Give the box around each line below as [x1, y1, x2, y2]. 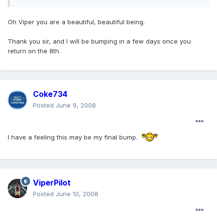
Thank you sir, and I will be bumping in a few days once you [8, 37, 191, 46]
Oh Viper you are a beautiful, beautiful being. [8, 18, 145, 26]
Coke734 [33, 89, 67, 99]
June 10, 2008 [56, 190, 98, 198]
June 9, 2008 [56, 101, 96, 109]
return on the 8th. [8, 47, 61, 55]
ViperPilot [33, 178, 71, 188]
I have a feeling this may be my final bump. [8, 133, 139, 141]
